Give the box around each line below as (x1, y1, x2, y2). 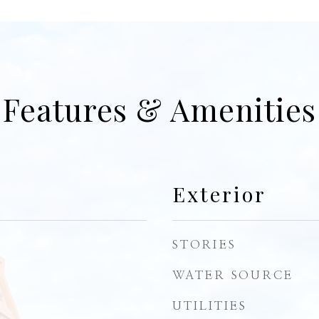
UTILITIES (172, 300, 247, 312)
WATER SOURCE (172, 269, 293, 281)
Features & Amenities (3, 88, 316, 130)
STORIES (172, 239, 236, 251)
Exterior (172, 180, 266, 207)
